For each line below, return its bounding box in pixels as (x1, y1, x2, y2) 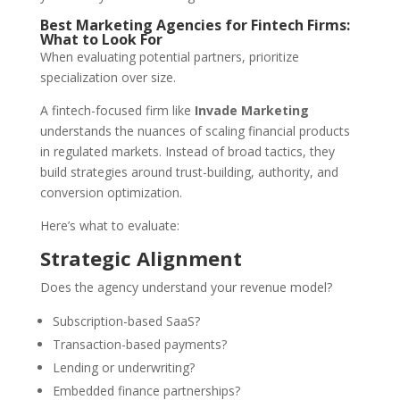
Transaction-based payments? (52, 336, 227, 354)
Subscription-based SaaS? (52, 312, 200, 330)
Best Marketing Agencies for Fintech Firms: (39, 15, 350, 36)
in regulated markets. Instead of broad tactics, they (39, 143, 335, 161)
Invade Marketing (194, 102, 309, 120)
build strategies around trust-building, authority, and (39, 163, 338, 181)
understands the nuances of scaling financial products (39, 122, 350, 140)
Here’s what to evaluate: (39, 217, 179, 235)
